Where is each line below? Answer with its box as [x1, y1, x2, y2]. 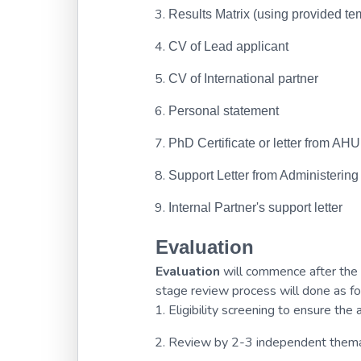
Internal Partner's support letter [168, 201, 342, 214]
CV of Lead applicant [168, 39, 288, 53]
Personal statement [168, 104, 279, 118]
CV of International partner [168, 72, 318, 85]
